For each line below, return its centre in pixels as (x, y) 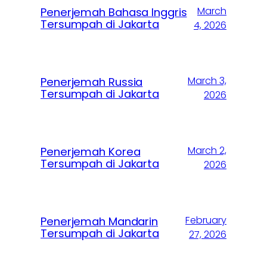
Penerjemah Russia (92, 82)
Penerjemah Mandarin (100, 222)
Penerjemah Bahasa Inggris (114, 13)
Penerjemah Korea (91, 152)
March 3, (207, 81)
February (206, 221)
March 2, (207, 151)
